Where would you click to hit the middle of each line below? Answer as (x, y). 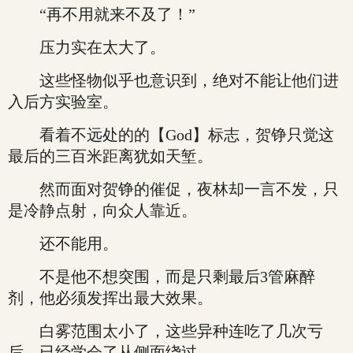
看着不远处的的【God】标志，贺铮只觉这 (171, 135)
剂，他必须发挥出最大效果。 (110, 298)
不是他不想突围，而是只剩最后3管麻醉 (162, 277)
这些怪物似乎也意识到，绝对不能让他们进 (173, 80)
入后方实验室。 (63, 102)
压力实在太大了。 (87, 47)
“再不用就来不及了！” (102, 14)
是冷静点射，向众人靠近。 (102, 210)
